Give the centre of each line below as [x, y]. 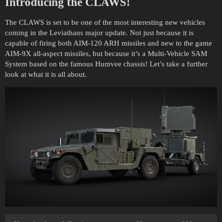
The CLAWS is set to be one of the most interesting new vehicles [105, 22]
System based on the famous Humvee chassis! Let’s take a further [106, 64]
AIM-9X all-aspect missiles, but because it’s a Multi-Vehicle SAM [106, 54]
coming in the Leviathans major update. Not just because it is [99, 33]
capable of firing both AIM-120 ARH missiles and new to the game [109, 43]
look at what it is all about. [46, 74]
